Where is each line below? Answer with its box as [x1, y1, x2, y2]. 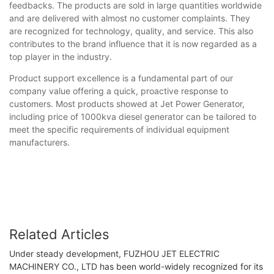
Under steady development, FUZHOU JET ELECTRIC [9, 248, 220, 259]
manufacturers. [9, 136, 70, 147]
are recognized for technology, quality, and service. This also [9, 25, 253, 36]
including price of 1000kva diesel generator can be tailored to [9, 111, 256, 122]
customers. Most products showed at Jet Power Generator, [9, 98, 245, 109]
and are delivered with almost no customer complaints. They [9, 12, 250, 23]
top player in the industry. [9, 51, 112, 62]
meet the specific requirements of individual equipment [9, 124, 229, 135]
